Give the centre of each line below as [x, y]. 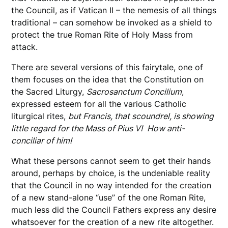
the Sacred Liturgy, [49, 91]
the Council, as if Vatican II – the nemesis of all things [114, 10]
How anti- [166, 128]
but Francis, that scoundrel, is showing [141, 116]
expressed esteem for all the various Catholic [99, 104]
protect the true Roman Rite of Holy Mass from [102, 34]
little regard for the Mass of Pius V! [78, 128]
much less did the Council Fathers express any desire [114, 209]
